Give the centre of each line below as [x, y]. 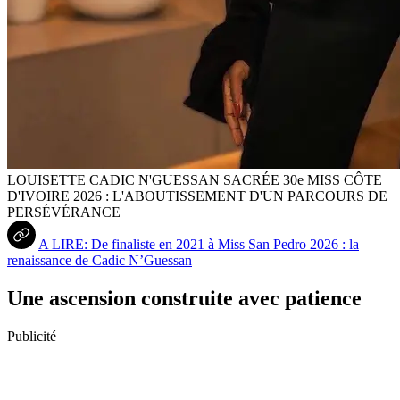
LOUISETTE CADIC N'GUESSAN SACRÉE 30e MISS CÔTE [195, 179]
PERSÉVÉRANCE [64, 212]
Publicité [32, 336]
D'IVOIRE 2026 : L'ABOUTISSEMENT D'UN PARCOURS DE [197, 196]
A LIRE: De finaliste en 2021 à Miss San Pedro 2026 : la [199, 244]
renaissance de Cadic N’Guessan [100, 260]
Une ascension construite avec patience [184, 298]
